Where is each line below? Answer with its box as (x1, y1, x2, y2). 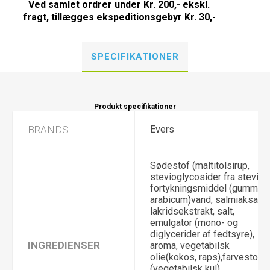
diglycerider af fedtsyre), (150, 228, 254, 240)
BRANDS (28, 124, 69, 136)
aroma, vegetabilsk (150, 240, 230, 251)
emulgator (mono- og (150, 217, 238, 228)
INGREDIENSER (28, 239, 100, 251)
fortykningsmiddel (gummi (150, 183, 260, 194)
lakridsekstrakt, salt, (150, 206, 234, 217)
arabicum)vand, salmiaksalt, (150, 194, 265, 206)
